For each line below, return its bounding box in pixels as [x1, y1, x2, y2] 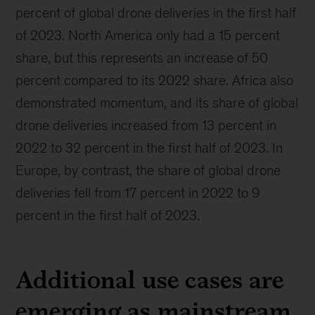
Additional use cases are [15, 261, 284, 299]
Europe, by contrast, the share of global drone [15, 162, 281, 179]
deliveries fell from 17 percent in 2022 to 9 [15, 185, 260, 201]
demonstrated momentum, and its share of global [15, 95, 299, 111]
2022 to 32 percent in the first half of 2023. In [15, 140, 283, 156]
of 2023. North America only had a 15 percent [15, 27, 281, 44]
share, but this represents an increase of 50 [15, 50, 269, 66]
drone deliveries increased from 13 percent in [15, 117, 277, 134]
